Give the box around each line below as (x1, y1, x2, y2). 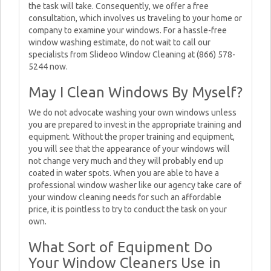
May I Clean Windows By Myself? (28, 84, 243, 100)
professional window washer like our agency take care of (28, 180, 241, 190)
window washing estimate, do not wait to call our (28, 38, 211, 47)
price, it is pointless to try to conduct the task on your (28, 204, 227, 214)
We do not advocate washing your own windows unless (28, 108, 237, 117)
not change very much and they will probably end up (28, 156, 224, 166)
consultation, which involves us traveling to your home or (28, 13, 242, 23)
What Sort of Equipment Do (28, 239, 212, 255)
